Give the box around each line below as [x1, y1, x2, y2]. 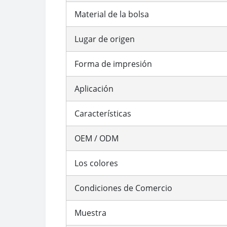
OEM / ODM [74, 132, 119, 144]
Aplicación [74, 83, 113, 94]
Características [74, 107, 131, 119]
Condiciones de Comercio [74, 182, 172, 194]
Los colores [74, 157, 118, 169]
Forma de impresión [74, 58, 152, 69]
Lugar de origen [74, 33, 135, 45]
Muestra [74, 207, 106, 218]
